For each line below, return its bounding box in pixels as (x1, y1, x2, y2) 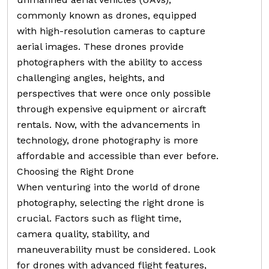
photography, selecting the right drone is (17, 196, 204, 208)
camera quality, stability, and (17, 228, 150, 240)
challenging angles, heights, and (17, 71, 165, 83)
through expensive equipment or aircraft (17, 103, 206, 115)
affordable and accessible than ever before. (17, 150, 219, 162)
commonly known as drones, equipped (17, 9, 197, 21)
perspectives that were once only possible (17, 87, 211, 99)
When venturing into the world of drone (17, 181, 200, 193)
